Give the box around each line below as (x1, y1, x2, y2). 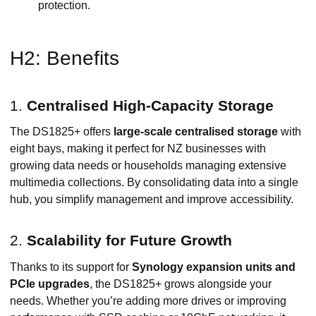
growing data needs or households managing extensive (10, 159, 286, 172)
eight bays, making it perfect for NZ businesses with (10, 142, 266, 155)
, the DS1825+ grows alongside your (90, 277, 272, 290)
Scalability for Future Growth (27, 232, 232, 249)
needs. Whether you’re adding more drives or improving (10, 294, 286, 307)
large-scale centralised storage (114, 126, 278, 138)
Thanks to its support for (10, 260, 132, 273)
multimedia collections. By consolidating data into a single (10, 176, 298, 189)
